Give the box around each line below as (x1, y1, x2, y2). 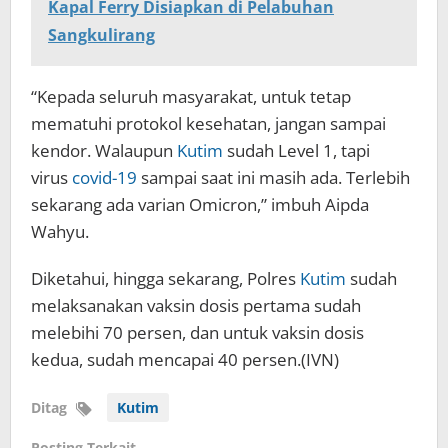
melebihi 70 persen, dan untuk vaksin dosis (31, 321, 364, 345)
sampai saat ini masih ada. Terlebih (137, 166, 410, 190)
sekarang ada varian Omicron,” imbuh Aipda (31, 193, 369, 217)
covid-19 (72, 166, 137, 190)
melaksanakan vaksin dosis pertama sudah (31, 294, 361, 318)
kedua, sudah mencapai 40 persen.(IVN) (31, 348, 339, 372)
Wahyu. (31, 220, 89, 244)
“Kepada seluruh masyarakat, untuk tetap (31, 85, 351, 109)
